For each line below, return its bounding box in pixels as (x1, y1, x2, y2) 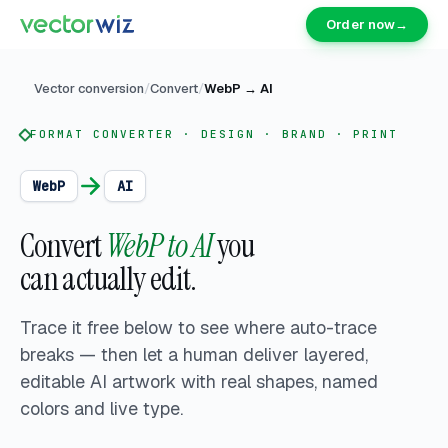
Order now (326, 15, 395, 33)
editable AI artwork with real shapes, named (20, 370, 378, 394)
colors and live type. (20, 397, 183, 421)
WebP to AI (105, 225, 213, 268)
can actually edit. (20, 258, 197, 301)
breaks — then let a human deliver (20, 343, 299, 367)
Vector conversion (34, 80, 144, 97)
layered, (304, 343, 368, 367)
